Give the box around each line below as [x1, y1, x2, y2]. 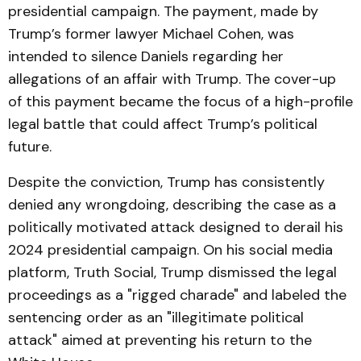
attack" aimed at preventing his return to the [8, 330, 312, 350]
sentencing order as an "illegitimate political [8, 308, 304, 327]
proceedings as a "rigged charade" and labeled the [8, 285, 346, 305]
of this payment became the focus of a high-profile [8, 92, 353, 111]
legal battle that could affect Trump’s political [8, 114, 317, 134]
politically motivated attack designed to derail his [8, 218, 343, 237]
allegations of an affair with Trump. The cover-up [8, 69, 336, 89]
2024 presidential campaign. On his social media [8, 240, 333, 259]
